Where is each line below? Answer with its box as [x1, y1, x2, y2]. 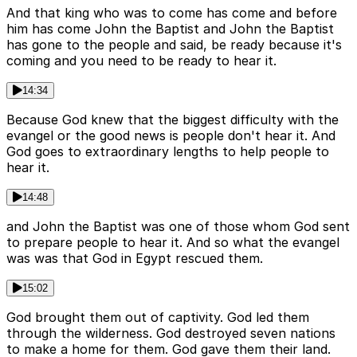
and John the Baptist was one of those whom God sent [6, 218, 350, 235]
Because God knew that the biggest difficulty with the [6, 112, 339, 128]
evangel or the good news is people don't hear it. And [6, 127, 335, 144]
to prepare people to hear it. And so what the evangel [6, 234, 339, 251]
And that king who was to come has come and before [6, 5, 337, 22]
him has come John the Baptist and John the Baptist [6, 21, 334, 37]
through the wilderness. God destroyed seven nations [6, 325, 335, 342]
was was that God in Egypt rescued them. [6, 250, 263, 267]
